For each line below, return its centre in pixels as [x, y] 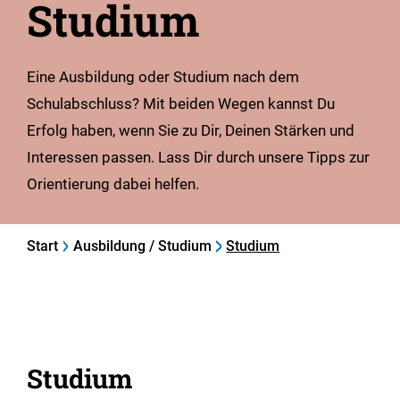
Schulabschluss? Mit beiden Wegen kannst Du [181, 104]
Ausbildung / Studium [142, 246]
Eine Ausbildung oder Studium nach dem [163, 77]
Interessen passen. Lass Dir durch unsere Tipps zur [198, 158]
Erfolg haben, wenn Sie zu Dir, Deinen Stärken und [191, 131]
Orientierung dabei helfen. [113, 184]
